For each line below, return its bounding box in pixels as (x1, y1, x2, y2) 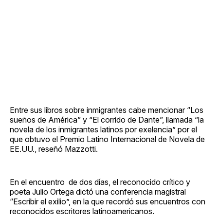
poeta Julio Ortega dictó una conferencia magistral (10, 186, 186, 197)
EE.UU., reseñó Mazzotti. (10, 144, 98, 154)
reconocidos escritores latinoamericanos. (10, 206, 154, 216)
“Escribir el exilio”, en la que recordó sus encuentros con (10, 196, 205, 206)
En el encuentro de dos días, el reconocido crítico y (10, 177, 190, 187)
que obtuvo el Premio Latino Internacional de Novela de (10, 134, 205, 144)
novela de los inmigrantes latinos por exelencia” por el (10, 124, 197, 134)
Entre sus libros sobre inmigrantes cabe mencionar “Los (10, 105, 203, 115)
